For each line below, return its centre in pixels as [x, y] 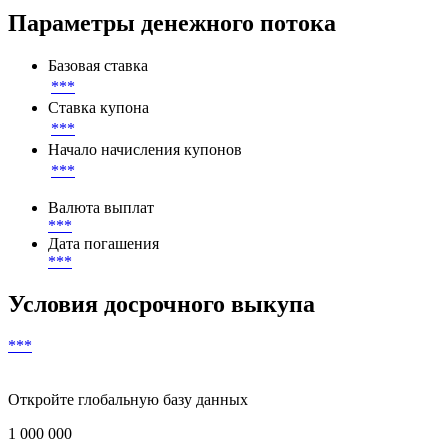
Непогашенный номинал [133, 31]
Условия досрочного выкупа [161, 371]
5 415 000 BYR [99, 13]
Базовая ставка [98, 134]
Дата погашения [103, 312]
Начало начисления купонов [145, 218]
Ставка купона [98, 176]
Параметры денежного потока [172, 91]
